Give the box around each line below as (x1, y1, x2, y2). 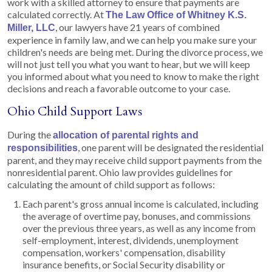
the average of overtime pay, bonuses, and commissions (22, 209, 251, 222)
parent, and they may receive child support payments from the (7, 154, 262, 166)
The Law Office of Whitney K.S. (106, 9, 246, 20)
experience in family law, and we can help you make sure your (7, 33, 257, 46)
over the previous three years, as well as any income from (22, 222, 256, 234)
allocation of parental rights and (53, 129, 199, 140)
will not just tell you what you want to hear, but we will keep (7, 58, 250, 70)
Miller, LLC (7, 22, 55, 33)
